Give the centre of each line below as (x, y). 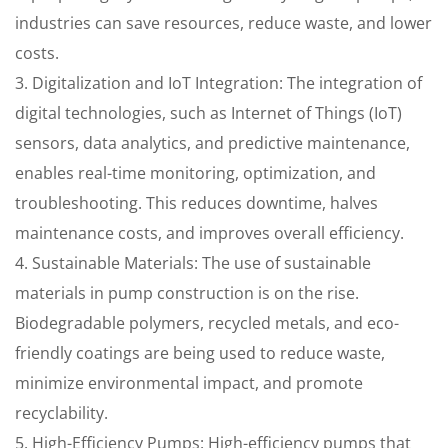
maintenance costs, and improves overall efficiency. (209, 233)
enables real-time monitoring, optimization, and (195, 173)
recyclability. (61, 413)
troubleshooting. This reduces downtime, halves (196, 203)
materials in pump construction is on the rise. (187, 293)
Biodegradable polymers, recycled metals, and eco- (207, 323)
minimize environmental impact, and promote (189, 383)
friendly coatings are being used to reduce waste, (200, 353)
